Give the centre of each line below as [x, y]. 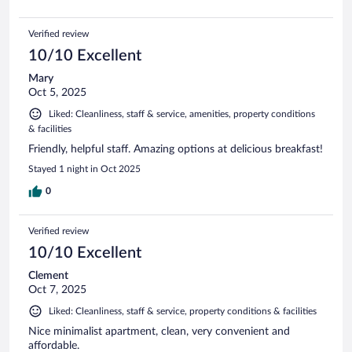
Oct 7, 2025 [57, 290]
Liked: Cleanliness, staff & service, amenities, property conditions [182, 114]
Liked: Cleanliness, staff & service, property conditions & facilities [183, 312]
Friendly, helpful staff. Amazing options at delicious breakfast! [176, 150]
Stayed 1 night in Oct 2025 [84, 169]
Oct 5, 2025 [57, 93]
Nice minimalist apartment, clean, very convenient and [159, 332]
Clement [48, 276]
